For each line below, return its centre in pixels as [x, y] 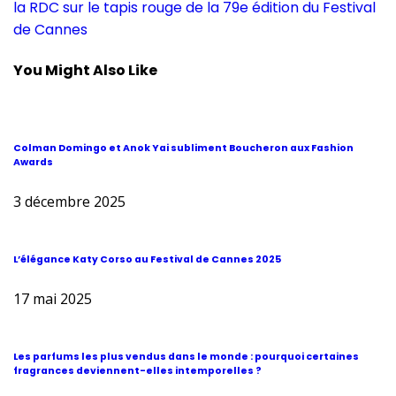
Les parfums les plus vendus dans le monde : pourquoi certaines [186, 357]
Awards [33, 163]
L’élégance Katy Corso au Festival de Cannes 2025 [147, 260]
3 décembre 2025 [69, 202]
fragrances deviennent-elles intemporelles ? [137, 371]
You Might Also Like [85, 70]
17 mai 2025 [53, 299]
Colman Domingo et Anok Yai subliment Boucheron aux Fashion [183, 148]
